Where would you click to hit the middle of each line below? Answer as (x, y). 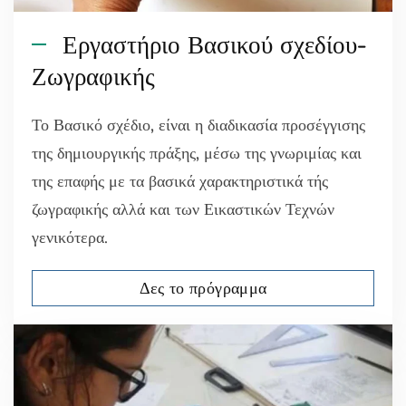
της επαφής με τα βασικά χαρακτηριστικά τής (180, 182)
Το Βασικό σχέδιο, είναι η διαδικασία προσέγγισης (198, 126)
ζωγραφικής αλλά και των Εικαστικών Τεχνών (183, 210)
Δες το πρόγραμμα (203, 289)
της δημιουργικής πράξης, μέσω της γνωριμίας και (197, 154)
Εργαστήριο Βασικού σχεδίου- (212, 46)
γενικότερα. (70, 238)
